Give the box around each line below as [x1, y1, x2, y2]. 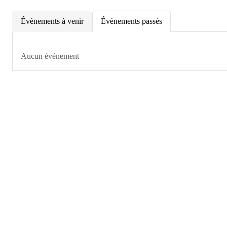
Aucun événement [21, 51, 79, 60]
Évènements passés [101, 16, 162, 25]
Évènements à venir [21, 16, 84, 25]
